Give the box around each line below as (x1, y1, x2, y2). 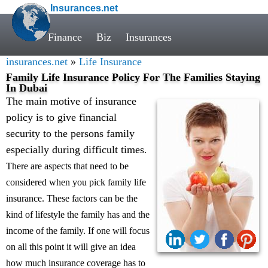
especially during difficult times (6, 144, 144, 156)
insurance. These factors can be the (6, 193, 138, 203)
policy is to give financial (6, 111, 117, 123)
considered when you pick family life (6, 177, 146, 187)
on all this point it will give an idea (6, 242, 136, 252)
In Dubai (6, 82, 47, 94)
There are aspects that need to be (6, 161, 129, 171)
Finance (48, 31, 82, 43)
